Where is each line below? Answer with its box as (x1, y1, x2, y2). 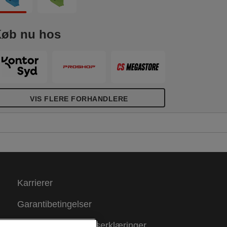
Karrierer (17, 177, 53, 188)
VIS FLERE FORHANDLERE (30, 94, 128, 103)
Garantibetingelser (17, 199, 92, 209)
